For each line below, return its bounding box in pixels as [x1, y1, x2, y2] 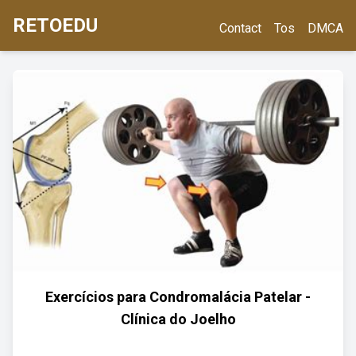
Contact [219, 21, 261, 36]
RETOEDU [13, 14, 98, 37]
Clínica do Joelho [120, 311, 236, 327]
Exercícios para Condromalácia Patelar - [45, 288, 311, 305]
